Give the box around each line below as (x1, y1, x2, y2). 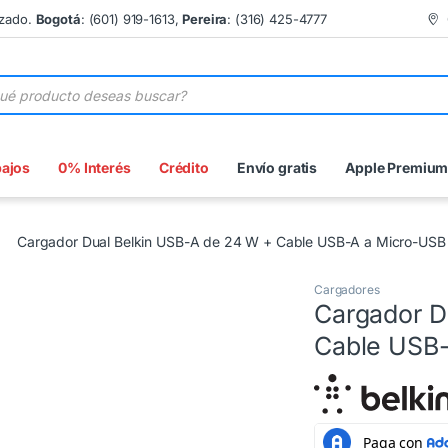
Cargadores (314, 282, 380, 298)
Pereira (182, 10, 228, 27)
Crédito (158, 159, 209, 177)
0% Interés (58, 159, 131, 177)
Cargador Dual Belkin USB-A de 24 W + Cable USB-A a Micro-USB (17, 232, 446, 250)
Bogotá (35, 10, 81, 27)
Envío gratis (236, 159, 318, 177)
